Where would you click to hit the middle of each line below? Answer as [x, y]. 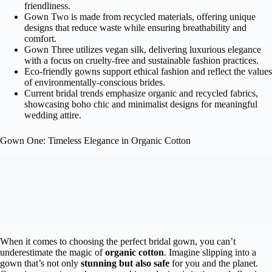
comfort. [40, 38]
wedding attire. [53, 115]
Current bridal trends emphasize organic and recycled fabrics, [141, 93]
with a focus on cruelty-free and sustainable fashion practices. [141, 60]
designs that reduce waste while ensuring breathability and [135, 27]
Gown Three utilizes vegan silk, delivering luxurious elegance [143, 49]
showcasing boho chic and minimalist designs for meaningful [141, 104]
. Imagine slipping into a [210, 253]
